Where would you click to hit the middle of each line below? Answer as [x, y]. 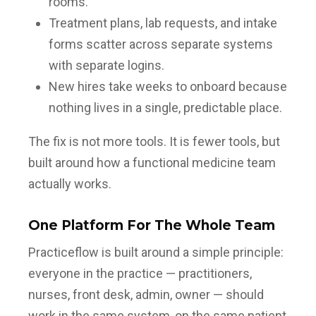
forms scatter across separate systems [160, 44]
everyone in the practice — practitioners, [140, 274]
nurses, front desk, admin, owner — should [146, 295]
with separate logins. [106, 66]
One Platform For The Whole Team [152, 225]
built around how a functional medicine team [152, 163]
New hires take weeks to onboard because [168, 87]
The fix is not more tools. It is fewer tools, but [154, 142]
